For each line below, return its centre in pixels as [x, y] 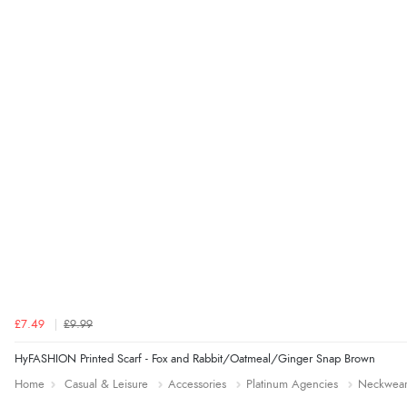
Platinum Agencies [292, 384]
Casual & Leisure [106, 384]
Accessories [197, 384]
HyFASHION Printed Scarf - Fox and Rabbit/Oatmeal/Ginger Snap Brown [195, 359]
